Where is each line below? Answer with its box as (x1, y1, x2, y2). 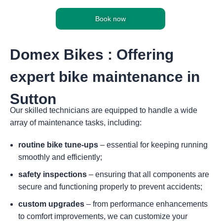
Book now (95, 15, 126, 23)
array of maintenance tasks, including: (10, 118, 142, 127)
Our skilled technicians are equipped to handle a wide (10, 106, 198, 114)
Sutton (10, 90, 57, 107)
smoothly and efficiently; (18, 152, 103, 161)
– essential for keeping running (98, 140, 208, 149)
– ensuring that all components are (87, 170, 210, 179)
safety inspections (18, 170, 87, 179)
